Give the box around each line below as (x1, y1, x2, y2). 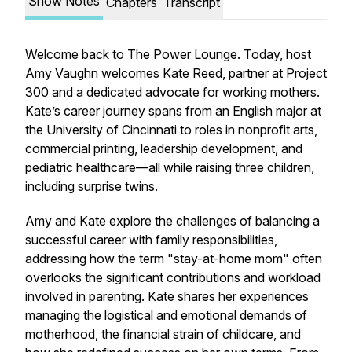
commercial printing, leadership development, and (25, 141, 302, 156)
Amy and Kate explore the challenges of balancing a (25, 213, 320, 229)
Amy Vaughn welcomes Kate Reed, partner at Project (25, 65, 327, 81)
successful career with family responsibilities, (25, 232, 277, 247)
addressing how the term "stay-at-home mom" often (25, 251, 322, 266)
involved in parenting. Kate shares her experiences (25, 288, 309, 304)
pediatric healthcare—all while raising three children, (25, 159, 314, 175)
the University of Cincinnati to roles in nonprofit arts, (25, 122, 317, 137)
